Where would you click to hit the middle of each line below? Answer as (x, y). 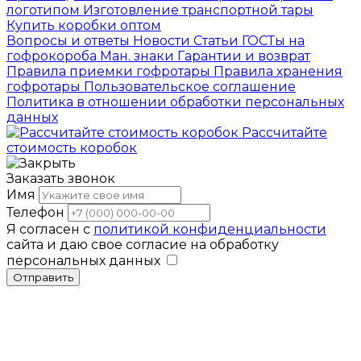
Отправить (43, 278)
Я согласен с (50, 230)
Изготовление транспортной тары (198, 10)
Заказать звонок (61, 179)
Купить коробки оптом (84, 26)
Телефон (35, 213)
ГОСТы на (273, 41)
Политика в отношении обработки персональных (175, 102)
